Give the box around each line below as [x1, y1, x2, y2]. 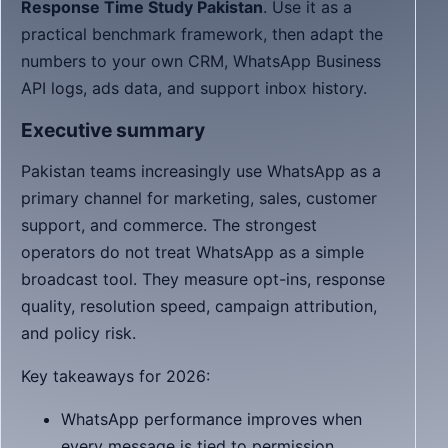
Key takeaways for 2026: [21, 366, 210, 386]
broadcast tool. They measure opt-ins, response [21, 269, 385, 289]
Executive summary [21, 118, 205, 142]
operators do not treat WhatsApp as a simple [21, 242, 364, 262]
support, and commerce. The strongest [21, 215, 317, 235]
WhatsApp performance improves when [61, 409, 362, 429]
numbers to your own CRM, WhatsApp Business [21, 51, 381, 71]
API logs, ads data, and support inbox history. [21, 78, 367, 98]
